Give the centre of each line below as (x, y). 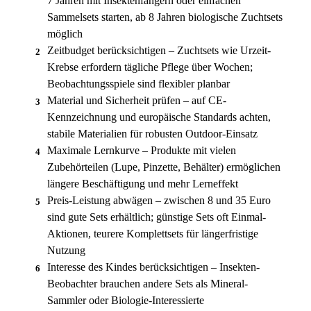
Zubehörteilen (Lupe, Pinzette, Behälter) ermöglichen (164, 167)
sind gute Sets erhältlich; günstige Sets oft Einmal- (157, 217)
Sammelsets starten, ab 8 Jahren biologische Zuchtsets (165, 17)
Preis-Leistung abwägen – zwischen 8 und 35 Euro (159, 201)
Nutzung (66, 251)
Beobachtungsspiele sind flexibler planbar (138, 84)
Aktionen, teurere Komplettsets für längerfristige (153, 234)
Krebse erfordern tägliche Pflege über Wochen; (150, 67)
